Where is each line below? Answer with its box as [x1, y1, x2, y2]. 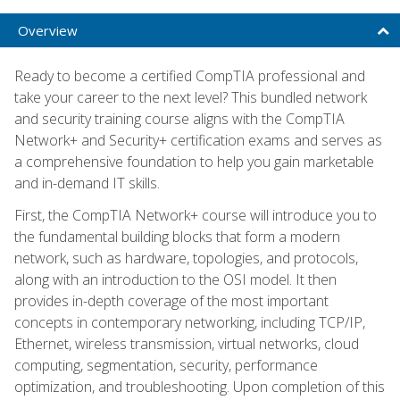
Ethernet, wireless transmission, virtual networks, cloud [14, 333, 359, 354]
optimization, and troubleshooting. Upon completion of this [14, 376, 385, 396]
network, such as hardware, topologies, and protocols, [14, 247, 358, 268]
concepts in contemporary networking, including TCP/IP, [14, 312, 365, 332]
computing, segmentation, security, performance [14, 354, 318, 375]
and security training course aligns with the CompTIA [14, 108, 345, 129]
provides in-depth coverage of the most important [14, 290, 329, 311]
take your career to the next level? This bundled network [14, 87, 367, 107]
